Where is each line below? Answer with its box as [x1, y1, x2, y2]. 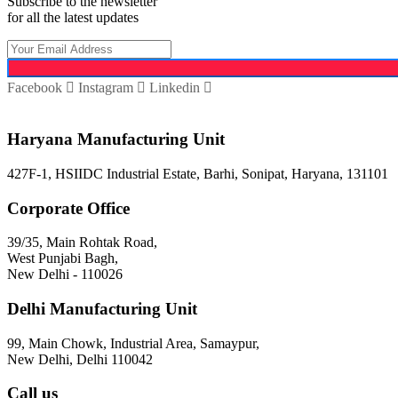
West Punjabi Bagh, [7, 251, 118, 267]
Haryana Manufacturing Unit [7, 130, 225, 149]
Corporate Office [7, 198, 130, 218]
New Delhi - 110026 [7, 267, 123, 283]
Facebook [7, 80, 62, 96]
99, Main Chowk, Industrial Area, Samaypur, [7, 335, 259, 351]
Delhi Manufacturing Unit [7, 298, 197, 318]
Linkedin [149, 80, 200, 96]
